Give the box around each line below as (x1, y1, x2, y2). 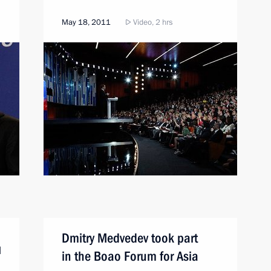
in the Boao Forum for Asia (62, 249, 198, 264)
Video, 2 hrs (131, 17, 172, 28)
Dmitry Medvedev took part (62, 230, 198, 246)
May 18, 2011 (62, 17, 111, 28)
